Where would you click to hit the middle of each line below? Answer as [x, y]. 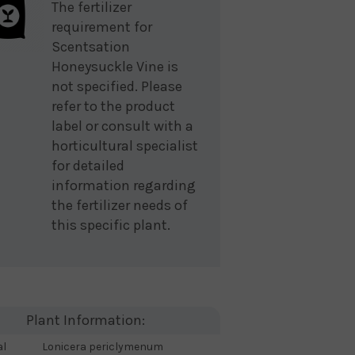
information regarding [124, 185]
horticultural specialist [125, 146]
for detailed [88, 166]
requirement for [102, 27]
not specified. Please [117, 86]
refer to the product [113, 106]
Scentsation [91, 47]
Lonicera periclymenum [102, 347]
